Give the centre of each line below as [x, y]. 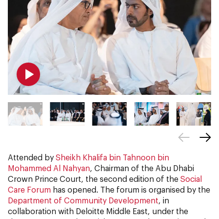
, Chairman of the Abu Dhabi [142, 168]
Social [191, 179]
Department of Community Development [83, 200]
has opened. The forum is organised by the [131, 190]
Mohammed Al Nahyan [49, 168]
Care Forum [29, 190]
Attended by [32, 157]
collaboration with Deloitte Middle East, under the [98, 211]
